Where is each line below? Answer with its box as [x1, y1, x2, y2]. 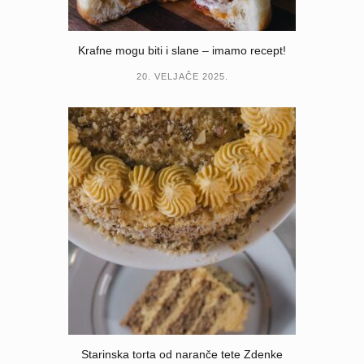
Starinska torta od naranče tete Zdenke [81, 347, 283, 361]
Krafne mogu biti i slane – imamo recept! [78, 43, 286, 57]
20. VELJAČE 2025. [136, 71, 228, 81]
